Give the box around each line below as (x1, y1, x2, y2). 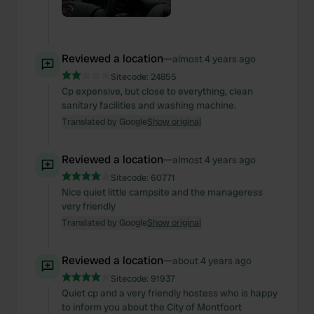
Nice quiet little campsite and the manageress (62, 186, 263, 198)
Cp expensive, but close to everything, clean (62, 85, 253, 97)
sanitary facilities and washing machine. (62, 99, 236, 111)
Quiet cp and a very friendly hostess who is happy (62, 287, 278, 299)
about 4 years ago (172, 254, 252, 267)
